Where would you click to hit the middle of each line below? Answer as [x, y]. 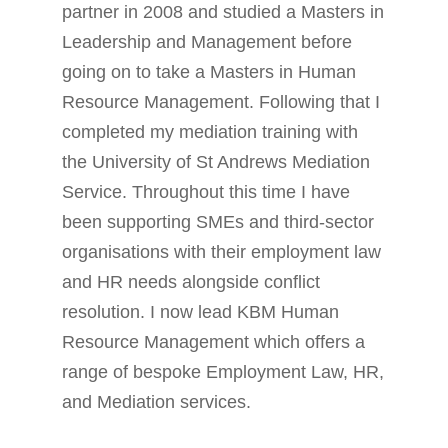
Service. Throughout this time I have [206, 192]
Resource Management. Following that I [221, 102]
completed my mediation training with [210, 132]
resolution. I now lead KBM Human [201, 312]
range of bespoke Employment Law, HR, [223, 372]
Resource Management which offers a [214, 342]
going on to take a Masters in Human [209, 72]
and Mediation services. [157, 402]
